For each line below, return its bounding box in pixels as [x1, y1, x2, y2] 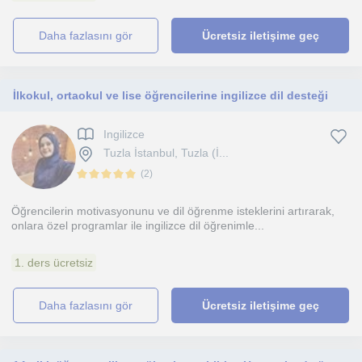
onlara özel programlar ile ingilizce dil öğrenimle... [11, 219, 264, 232]
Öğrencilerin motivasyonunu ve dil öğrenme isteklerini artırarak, [11, 204, 335, 217]
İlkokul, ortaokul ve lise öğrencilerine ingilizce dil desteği [13, 89, 328, 102]
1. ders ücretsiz [15, 256, 93, 269]
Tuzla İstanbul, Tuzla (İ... [103, 146, 229, 160]
